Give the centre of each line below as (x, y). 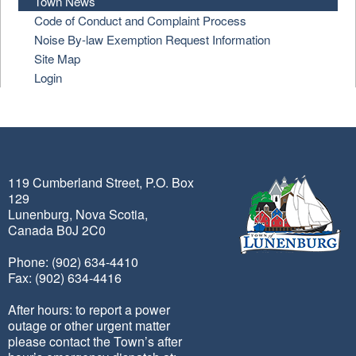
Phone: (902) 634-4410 (73, 262)
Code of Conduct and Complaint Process (141, 20)
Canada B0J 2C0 (57, 230)
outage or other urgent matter (89, 325)
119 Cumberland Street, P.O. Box (101, 182)
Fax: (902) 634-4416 (65, 278)
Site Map (58, 58)
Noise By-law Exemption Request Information (153, 39)
